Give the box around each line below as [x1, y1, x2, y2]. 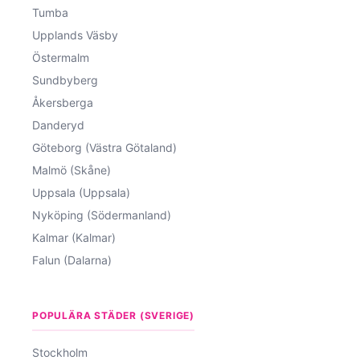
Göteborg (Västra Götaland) [32, 140, 177, 154]
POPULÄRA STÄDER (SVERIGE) [32, 309, 194, 321]
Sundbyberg [32, 72, 98, 87]
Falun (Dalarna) [32, 252, 112, 267]
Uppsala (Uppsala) [32, 185, 130, 199]
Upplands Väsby [32, 27, 118, 42]
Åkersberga [32, 95, 93, 109]
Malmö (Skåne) [32, 162, 111, 177]
